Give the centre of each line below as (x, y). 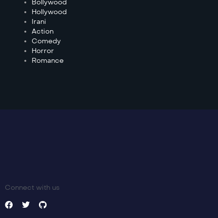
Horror (43, 51)
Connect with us (32, 187)
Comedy (46, 41)
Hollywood (49, 12)
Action (43, 31)
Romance (48, 60)
